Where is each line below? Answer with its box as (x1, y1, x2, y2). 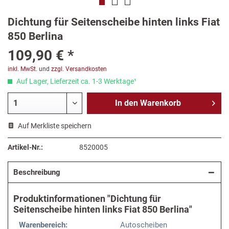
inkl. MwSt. (8, 65, 37, 73)
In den (114, 98, 138, 108)
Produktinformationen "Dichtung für (13, 193, 161, 204)
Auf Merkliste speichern (18, 122, 91, 130)
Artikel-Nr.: (8, 143, 43, 152)
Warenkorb (140, 98, 181, 108)
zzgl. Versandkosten (51, 65, 107, 73)
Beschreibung (13, 168, 60, 177)
